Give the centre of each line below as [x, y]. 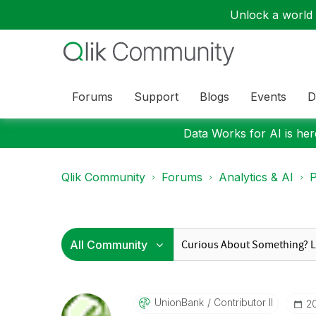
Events [268, 96]
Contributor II [242, 302]
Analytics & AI [256, 177]
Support [156, 96]
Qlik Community [103, 177]
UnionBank [179, 302]
